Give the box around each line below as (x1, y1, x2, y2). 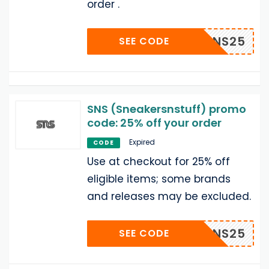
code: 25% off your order (87, 115, 222, 130)
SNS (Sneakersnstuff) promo (87, 101, 246, 116)
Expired (129, 136, 155, 147)
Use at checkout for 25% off (87, 154, 230, 169)
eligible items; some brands (87, 171, 231, 186)
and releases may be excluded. (87, 189, 251, 204)
